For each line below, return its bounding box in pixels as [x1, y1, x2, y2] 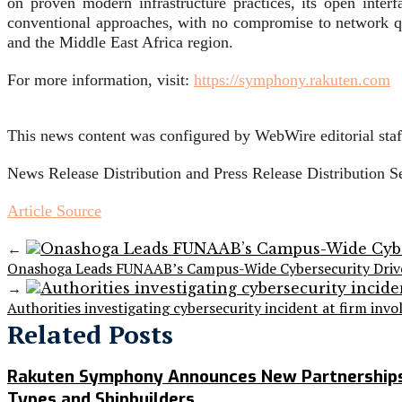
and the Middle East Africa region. [7, 33, 233, 52]
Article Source [7, 202, 101, 221]
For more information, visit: [7, 71, 194, 90]
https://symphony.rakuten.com [194, 71, 390, 90]
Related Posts [7, 318, 173, 352]
